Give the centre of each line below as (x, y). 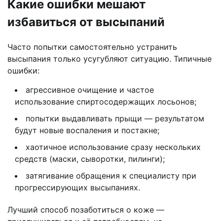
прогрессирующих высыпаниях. (77, 188)
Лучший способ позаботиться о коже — (86, 210)
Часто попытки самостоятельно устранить (92, 47)
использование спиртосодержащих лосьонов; (106, 102)
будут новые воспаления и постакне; (87, 130)
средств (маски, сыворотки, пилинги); (90, 159)
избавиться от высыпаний (86, 22)
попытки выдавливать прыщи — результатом (115, 119)
